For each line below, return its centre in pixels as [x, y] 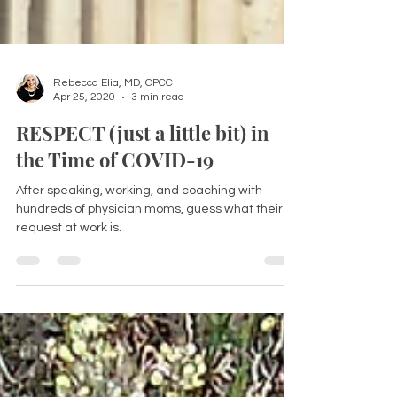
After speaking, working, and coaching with [139, 220]
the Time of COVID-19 [115, 189]
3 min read [158, 126]
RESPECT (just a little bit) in [143, 162]
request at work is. [69, 257]
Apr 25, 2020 [84, 126]
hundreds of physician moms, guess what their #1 [158, 238]
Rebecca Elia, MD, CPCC [113, 112]
